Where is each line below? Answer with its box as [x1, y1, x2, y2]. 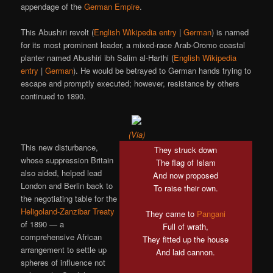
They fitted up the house [143, 233, 229, 246]
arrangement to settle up [21, 243, 107, 255]
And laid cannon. [156, 246, 216, 258]
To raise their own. [153, 182, 218, 194]
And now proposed [153, 169, 219, 181]
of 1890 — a [21, 218, 65, 230]
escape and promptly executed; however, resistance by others [21, 77, 240, 89]
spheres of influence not [21, 256, 106, 268]
